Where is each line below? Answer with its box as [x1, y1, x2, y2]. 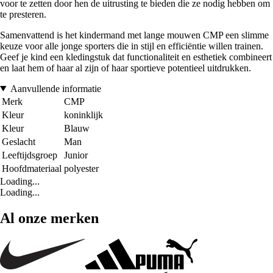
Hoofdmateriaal [2, 163, 62, 174]
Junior [64, 149, 88, 160]
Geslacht [2, 136, 35, 147]
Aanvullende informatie [10, 83, 101, 94]
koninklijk [64, 109, 103, 120]
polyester [64, 163, 99, 174]
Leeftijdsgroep [2, 149, 57, 160]
